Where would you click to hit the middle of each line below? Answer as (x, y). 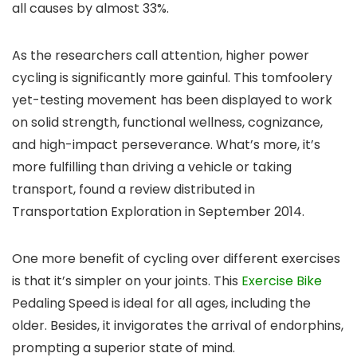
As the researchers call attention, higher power (161, 56)
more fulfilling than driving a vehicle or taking (152, 167)
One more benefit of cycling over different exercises (176, 259)
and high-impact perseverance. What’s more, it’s (166, 145)
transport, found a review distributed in (133, 190)
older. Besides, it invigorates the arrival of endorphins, (178, 326)
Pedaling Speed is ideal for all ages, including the (161, 304)
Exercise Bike (282, 281)
